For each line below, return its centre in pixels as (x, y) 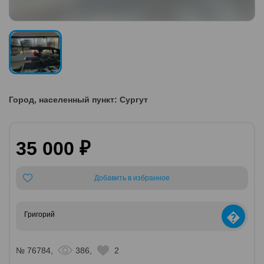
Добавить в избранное (132, 178)
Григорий (39, 214)
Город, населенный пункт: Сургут (78, 100)
